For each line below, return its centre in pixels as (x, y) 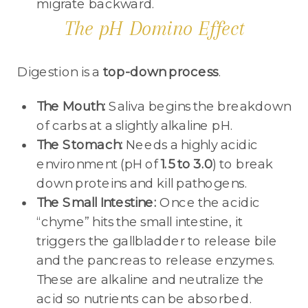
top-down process (161, 71)
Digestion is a (60, 71)
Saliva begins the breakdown (198, 106)
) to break (243, 164)
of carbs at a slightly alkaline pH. (135, 125)
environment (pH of (99, 164)
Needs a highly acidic (191, 145)
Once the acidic (208, 202)
